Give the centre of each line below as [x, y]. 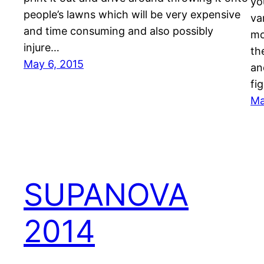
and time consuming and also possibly [118, 31]
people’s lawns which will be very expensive [132, 14]
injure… [42, 47]
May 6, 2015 [54, 64]
